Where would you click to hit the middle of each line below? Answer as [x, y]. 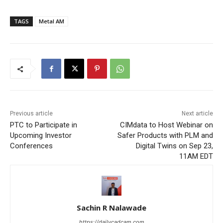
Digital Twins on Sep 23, [174, 146]
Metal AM [52, 21]
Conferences [31, 146]
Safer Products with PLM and [165, 136]
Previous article [31, 114]
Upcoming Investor [41, 136]
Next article [197, 114]
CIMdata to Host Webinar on [166, 125]
